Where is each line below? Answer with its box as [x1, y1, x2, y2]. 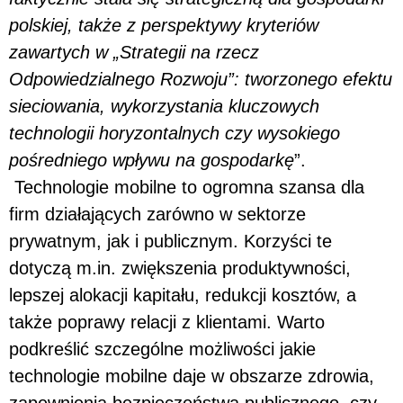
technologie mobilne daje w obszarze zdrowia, [9, 365, 374, 386]
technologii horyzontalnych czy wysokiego [9, 122, 340, 143]
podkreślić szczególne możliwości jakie [9, 338, 316, 359]
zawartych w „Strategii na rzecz [9, 41, 259, 62]
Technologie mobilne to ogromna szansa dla [9, 176, 364, 197]
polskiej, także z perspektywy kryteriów [9, 14, 318, 35]
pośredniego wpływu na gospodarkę [9, 149, 294, 170]
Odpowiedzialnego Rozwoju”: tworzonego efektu [9, 68, 392, 89]
